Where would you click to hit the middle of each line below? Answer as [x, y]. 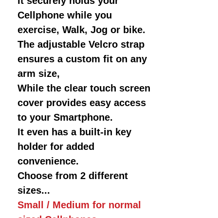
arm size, [39, 73]
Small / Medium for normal [79, 205]
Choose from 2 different [73, 175]
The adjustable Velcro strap [81, 44]
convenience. [48, 161]
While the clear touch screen [84, 88]
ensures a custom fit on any [82, 59]
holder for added [56, 146]
